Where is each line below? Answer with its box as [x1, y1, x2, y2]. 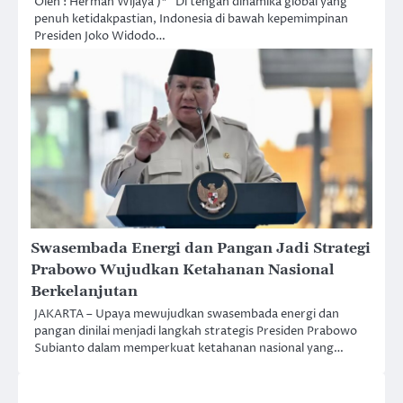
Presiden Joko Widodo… [34, 28, 166, 45]
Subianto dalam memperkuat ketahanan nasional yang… [34, 340, 344, 357]
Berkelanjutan [31, 282, 138, 301]
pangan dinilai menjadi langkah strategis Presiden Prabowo [34, 323, 357, 340]
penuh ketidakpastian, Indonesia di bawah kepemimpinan [34, 11, 348, 28]
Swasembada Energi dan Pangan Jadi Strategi [31, 239, 371, 258]
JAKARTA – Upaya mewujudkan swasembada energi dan [34, 306, 339, 323]
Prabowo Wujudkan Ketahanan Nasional [31, 261, 335, 280]
